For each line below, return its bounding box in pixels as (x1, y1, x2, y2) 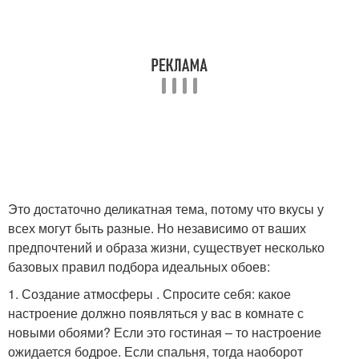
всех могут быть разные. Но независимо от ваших (8, 219, 306, 237)
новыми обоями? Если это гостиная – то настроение (8, 323, 321, 341)
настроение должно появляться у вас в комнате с (8, 304, 304, 322)
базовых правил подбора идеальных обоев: (8, 257, 270, 276)
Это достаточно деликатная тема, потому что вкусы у (8, 200, 324, 218)
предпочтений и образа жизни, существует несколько (8, 238, 325, 256)
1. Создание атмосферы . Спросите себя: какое (8, 284, 291, 303)
